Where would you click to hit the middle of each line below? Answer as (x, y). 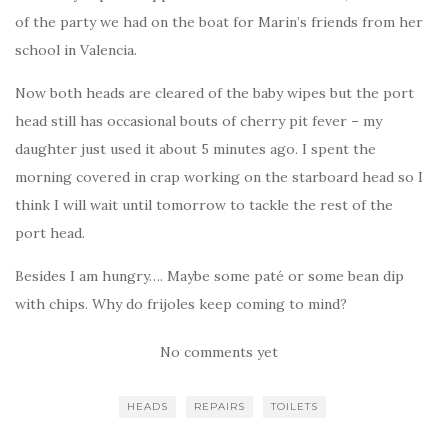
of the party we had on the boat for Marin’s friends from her (219, 21)
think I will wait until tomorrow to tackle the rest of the (204, 204)
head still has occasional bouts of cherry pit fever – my (198, 120)
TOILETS (294, 406)
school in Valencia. (76, 49)
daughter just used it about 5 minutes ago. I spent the (195, 148)
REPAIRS (219, 406)
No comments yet (219, 351)
